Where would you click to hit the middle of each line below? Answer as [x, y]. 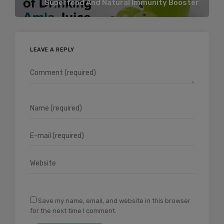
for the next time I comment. [73, 211]
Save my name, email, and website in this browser [114, 201]
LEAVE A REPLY [52, 50]
